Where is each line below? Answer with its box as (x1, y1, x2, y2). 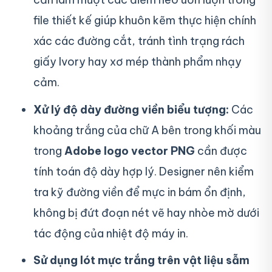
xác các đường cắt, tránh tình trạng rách (33, 33, 245, 48)
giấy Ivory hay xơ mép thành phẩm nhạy (33, 54, 242, 69)
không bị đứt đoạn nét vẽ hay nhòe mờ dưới (33, 205, 259, 220)
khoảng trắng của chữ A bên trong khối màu (33, 123, 261, 137)
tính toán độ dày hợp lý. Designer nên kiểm (33, 164, 254, 178)
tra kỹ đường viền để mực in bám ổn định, (33, 185, 246, 199)
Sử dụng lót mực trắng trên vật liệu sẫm (33, 253, 250, 268)
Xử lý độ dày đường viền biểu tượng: (33, 102, 229, 117)
